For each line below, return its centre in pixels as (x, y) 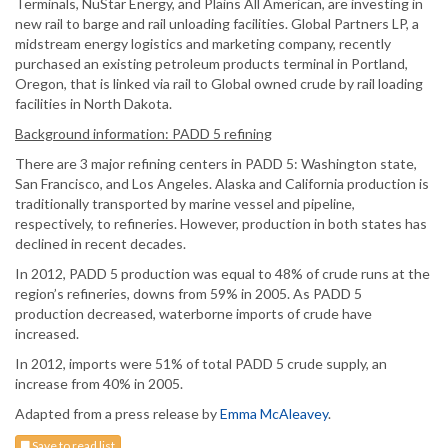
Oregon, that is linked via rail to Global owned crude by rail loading (219, 84)
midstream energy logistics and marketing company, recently (203, 44)
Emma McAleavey (274, 414)
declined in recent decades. (100, 244)
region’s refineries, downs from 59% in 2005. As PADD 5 (188, 294)
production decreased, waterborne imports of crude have (193, 314)
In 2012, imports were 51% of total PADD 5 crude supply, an (201, 364)
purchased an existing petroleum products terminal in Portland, (211, 64)
